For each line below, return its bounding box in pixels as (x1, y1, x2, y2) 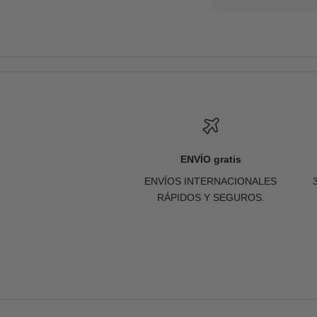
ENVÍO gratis (180, 154, 241, 166)
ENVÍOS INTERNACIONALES (144, 175, 277, 188)
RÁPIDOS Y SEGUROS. (156, 192, 265, 204)
